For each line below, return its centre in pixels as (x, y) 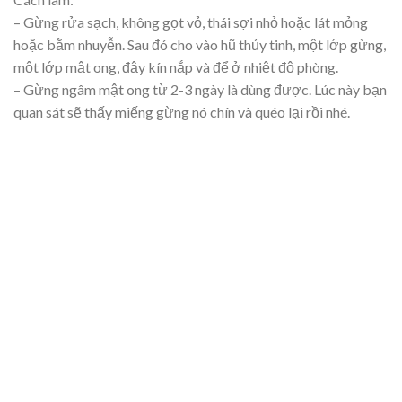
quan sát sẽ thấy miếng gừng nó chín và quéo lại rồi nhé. (182, 111)
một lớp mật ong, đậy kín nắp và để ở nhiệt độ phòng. (176, 66)
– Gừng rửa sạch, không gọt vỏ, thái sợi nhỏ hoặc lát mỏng (191, 22)
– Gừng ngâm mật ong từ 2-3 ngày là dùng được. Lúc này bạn (200, 89)
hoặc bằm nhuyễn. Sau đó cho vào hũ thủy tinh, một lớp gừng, (200, 44)
